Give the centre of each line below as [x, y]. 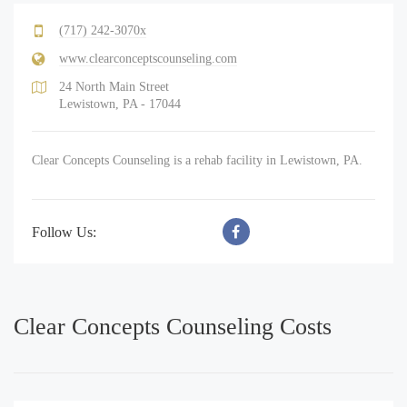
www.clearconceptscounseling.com [148, 58]
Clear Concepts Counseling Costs [173, 326]
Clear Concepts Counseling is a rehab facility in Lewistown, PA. [197, 160]
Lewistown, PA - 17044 [120, 104]
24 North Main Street [114, 86]
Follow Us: [64, 232]
